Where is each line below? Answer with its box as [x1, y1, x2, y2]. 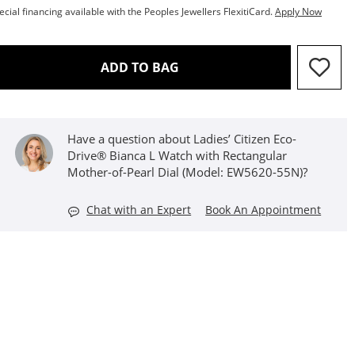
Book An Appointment [205, 202, 322, 217]
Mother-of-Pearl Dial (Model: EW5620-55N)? [67, 164, 308, 180]
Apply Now [275, 5, 322, 18]
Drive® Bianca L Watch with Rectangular [67, 147, 288, 163]
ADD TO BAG [100, 59, 179, 76]
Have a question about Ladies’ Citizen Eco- [67, 131, 297, 147]
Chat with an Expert [86, 202, 192, 217]
